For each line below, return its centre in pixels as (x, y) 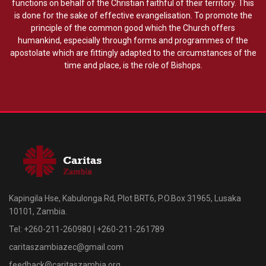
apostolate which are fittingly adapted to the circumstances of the (133, 53)
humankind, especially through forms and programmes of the (133, 40)
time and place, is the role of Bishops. (133, 65)
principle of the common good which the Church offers (133, 28)
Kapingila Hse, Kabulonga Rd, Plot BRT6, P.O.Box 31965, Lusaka (125, 198)
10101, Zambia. (38, 211)
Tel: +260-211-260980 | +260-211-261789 (87, 229)
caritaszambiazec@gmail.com (66, 247)
